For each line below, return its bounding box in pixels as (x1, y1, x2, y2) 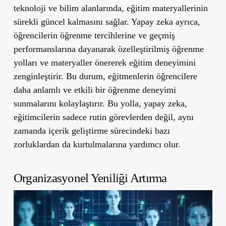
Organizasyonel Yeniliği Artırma (13, 171, 167, 185)
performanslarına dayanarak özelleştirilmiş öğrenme (13, 43, 204, 54)
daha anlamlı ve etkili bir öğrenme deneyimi (13, 84, 176, 95)
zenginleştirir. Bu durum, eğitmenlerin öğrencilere (13, 71, 197, 81)
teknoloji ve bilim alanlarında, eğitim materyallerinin (13, 3, 208, 13)
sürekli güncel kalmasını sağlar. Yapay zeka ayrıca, (13, 16, 200, 27)
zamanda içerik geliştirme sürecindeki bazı (13, 125, 170, 136)
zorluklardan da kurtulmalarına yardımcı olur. (13, 139, 181, 149)
